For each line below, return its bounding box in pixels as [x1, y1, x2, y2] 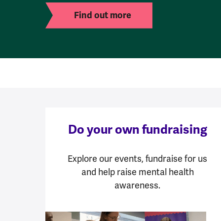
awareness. [114, 179, 161, 191]
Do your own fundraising [68, 121, 207, 137]
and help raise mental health [81, 166, 194, 178]
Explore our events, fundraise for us [68, 152, 208, 164]
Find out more [74, 9, 131, 21]
